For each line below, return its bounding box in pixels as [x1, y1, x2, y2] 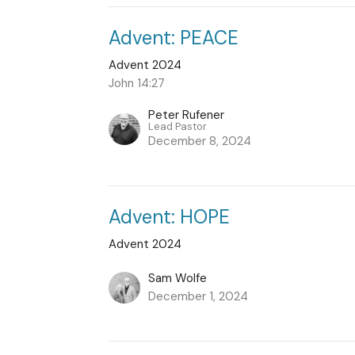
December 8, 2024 [148, 132, 252, 149]
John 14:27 [109, 74, 166, 91]
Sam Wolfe [148, 269, 208, 286]
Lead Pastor [148, 119, 208, 133]
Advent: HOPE [109, 204, 231, 229]
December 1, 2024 [148, 288, 249, 304]
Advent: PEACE [109, 25, 239, 50]
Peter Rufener [148, 106, 225, 123]
